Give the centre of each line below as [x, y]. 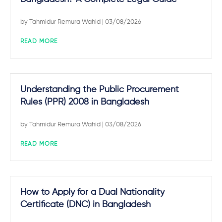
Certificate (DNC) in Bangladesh [85, 205]
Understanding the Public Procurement [100, 90]
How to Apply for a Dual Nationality [92, 192]
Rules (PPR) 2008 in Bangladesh [85, 102]
